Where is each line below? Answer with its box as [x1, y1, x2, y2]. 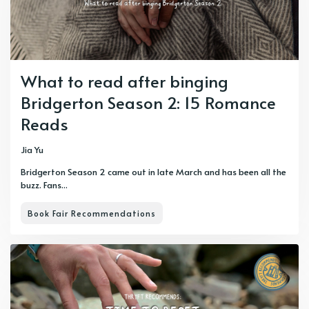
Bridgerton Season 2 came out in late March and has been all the [21, 166, 286, 178]
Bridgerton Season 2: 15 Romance [21, 91, 276, 114]
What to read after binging [21, 70, 228, 92]
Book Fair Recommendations [28, 208, 156, 219]
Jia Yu [21, 143, 43, 156]
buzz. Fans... [21, 179, 68, 191]
